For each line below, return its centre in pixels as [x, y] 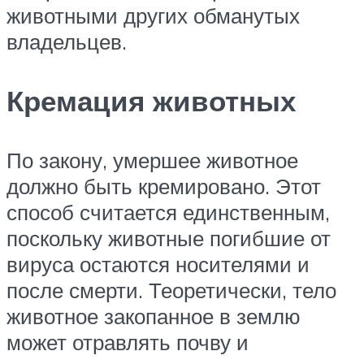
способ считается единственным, [168, 212]
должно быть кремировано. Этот [164, 186]
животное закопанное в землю [154, 316]
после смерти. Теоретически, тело [171, 290]
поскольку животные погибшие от [169, 238]
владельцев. [67, 41]
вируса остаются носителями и [158, 264]
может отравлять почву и [128, 342]
